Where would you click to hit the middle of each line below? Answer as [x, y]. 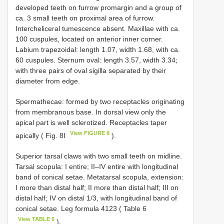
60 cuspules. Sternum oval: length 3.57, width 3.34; [96, 60]
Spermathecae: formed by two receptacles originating [100, 101]
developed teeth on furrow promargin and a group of [98, 7]
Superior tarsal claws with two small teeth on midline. [99, 156]
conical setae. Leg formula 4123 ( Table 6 [81, 208]
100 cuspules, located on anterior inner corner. [89, 39]
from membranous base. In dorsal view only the [91, 112]
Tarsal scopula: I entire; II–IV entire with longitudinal [97, 166]
